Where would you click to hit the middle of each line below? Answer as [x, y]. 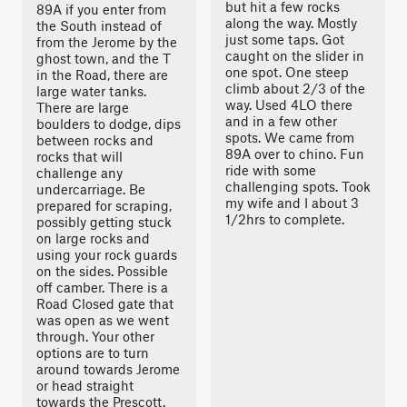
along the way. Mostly [291, 23]
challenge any [79, 173]
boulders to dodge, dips [109, 124]
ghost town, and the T [104, 58]
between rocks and [95, 140]
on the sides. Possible [102, 271]
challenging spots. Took [298, 186]
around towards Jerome [108, 369]
